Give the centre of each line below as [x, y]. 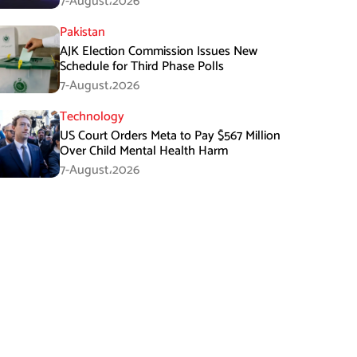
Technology [92, 117]
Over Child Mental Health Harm [144, 151]
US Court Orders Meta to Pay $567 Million [171, 136]
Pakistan [83, 32]
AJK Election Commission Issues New [159, 51]
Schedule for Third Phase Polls [142, 67]
